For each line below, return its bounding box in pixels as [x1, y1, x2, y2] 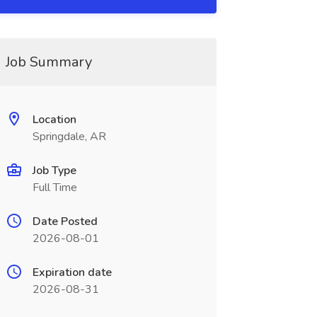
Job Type [32, 163, 76, 178]
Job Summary [5, 52, 92, 71]
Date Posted [32, 214, 98, 229]
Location [32, 112, 76, 127]
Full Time [32, 180, 77, 195]
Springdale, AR [32, 129, 106, 144]
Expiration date [32, 265, 112, 280]
